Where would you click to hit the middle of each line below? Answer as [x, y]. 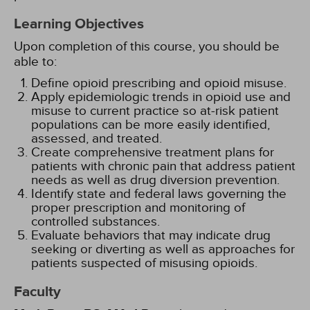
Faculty [37, 292]
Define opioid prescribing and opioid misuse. [159, 83]
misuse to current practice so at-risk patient [155, 111]
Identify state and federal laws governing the [159, 194]
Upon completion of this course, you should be [147, 46]
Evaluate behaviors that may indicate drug [151, 235]
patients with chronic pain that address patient [163, 166]
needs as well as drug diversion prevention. [155, 180]
